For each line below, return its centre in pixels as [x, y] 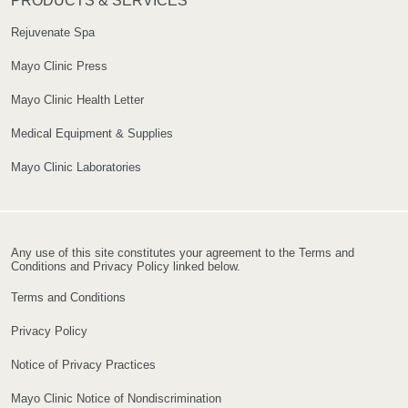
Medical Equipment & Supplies [92, 134]
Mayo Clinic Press [59, 66]
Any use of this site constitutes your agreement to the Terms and [183, 253]
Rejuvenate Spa [53, 33]
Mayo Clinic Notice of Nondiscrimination [116, 399]
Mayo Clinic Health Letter [77, 100]
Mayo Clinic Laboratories [76, 168]
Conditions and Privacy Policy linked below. [126, 267]
